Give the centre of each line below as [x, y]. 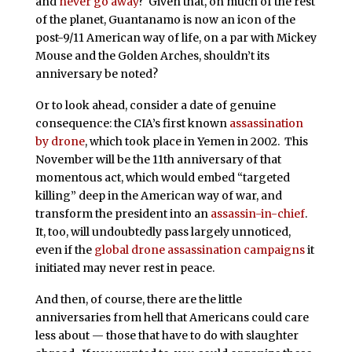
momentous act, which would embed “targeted [162, 178]
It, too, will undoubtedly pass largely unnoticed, [163, 232]
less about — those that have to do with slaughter [167, 335]
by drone [60, 142]
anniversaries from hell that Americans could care [172, 317]
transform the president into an [123, 214]
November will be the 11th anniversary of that [158, 160]
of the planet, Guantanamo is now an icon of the [165, 20]
